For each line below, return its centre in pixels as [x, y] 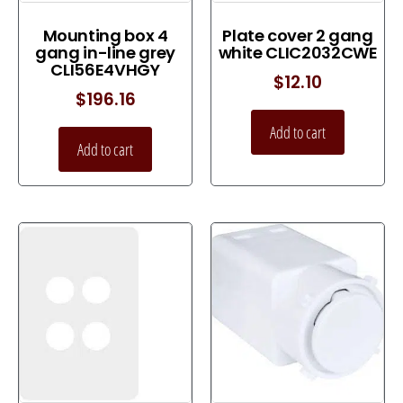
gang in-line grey [105, 53]
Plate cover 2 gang [298, 36]
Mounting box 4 [105, 36]
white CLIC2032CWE [298, 53]
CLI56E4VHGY [105, 70]
